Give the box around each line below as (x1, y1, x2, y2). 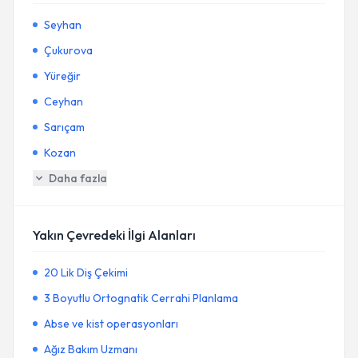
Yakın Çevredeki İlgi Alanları (33, 227, 196, 243)
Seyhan (44, 18, 82, 32)
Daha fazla (49, 171, 107, 185)
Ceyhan (44, 94, 83, 109)
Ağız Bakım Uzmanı (44, 342, 137, 356)
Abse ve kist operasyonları (44, 316, 178, 331)
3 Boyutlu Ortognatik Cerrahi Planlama (44, 291, 238, 305)
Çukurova (44, 43, 93, 58)
